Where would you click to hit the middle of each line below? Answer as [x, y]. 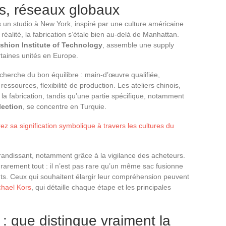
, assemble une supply [138, 45]
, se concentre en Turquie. [65, 106]
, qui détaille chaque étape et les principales [101, 187]
